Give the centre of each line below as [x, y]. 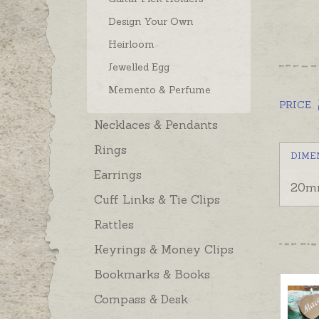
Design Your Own [151, 22]
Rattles [114, 225]
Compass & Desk [141, 299]
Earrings [118, 175]
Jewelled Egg [139, 67]
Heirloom [131, 45]
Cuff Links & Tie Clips [157, 200]
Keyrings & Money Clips [164, 250]
